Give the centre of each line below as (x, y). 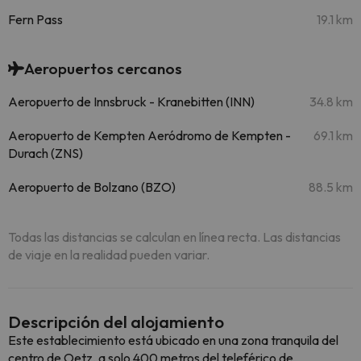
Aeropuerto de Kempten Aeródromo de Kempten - (149, 135)
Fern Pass (35, 19)
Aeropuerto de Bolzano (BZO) (92, 187)
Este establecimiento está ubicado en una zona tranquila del (173, 340)
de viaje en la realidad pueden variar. (109, 255)
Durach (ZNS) (46, 153)
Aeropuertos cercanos (103, 68)
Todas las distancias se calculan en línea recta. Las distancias (174, 237)
